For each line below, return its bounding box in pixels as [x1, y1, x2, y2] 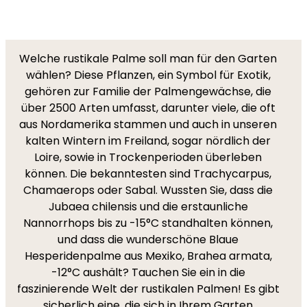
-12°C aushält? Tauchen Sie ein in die [51, 265, 245, 280]
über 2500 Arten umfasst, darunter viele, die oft [21, 100, 275, 116]
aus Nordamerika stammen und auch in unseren [19, 116, 277, 132]
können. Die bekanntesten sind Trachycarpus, [25, 166, 271, 182]
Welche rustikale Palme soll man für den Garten [19, 51, 277, 66]
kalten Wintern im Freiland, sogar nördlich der [25, 133, 271, 149]
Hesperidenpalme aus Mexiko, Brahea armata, [24, 248, 272, 264]
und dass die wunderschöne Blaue [58, 232, 238, 247]
